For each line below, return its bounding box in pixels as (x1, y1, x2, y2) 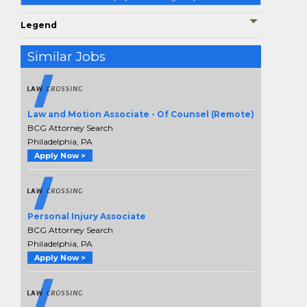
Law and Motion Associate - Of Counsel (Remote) (27, 109, 254, 120)
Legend (21, 20, 57, 30)
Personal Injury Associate (27, 211, 146, 222)
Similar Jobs (27, 49, 106, 64)
